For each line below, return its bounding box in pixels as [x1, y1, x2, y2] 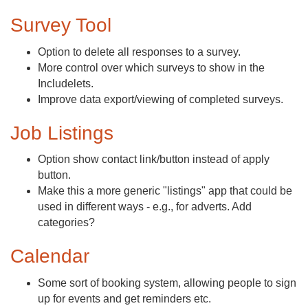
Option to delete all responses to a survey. [38, 45, 241, 58]
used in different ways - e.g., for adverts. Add [38, 201, 252, 213]
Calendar [10, 245, 89, 267]
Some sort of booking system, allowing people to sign [38, 276, 296, 289]
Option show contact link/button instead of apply [38, 153, 269, 166]
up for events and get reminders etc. [38, 292, 211, 305]
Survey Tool [10, 14, 111, 36]
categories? [38, 217, 95, 229]
